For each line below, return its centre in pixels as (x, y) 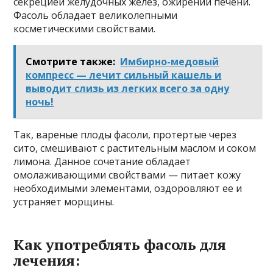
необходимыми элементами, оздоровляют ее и (128, 188)
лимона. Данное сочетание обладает (102, 161)
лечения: (47, 260)
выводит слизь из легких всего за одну (128, 88)
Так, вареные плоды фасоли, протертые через (125, 135)
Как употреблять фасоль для (120, 244)
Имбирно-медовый (170, 62)
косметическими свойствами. (85, 29)
